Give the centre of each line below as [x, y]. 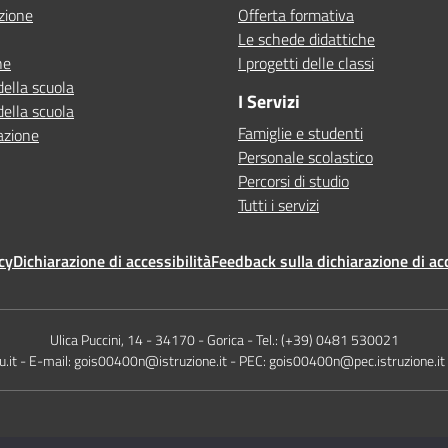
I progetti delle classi [306, 63]
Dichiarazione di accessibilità [112, 261]
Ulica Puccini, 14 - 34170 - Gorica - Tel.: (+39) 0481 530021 [224, 339]
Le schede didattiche [306, 39]
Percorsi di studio [293, 181]
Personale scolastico [305, 157]
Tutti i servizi [278, 205]
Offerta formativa [296, 15]
